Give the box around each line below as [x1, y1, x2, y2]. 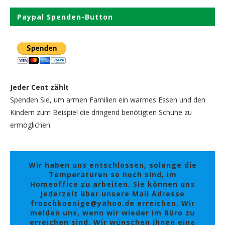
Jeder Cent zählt [10, 82, 69, 92]
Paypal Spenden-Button [17, 12, 113, 22]
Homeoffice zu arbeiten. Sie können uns [30, 179, 195, 189]
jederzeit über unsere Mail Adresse [40, 188, 185, 198]
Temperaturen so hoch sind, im [48, 169, 177, 179]
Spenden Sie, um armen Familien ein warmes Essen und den [10, 95, 205, 105]
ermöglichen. [10, 120, 52, 130]
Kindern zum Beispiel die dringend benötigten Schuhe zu [10, 107, 192, 118]
